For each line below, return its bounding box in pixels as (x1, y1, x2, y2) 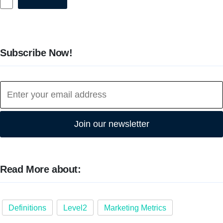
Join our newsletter (74, 119, 149, 129)
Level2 (63, 203, 87, 213)
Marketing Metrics (104, 203, 166, 213)
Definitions (8, 203, 46, 213)
